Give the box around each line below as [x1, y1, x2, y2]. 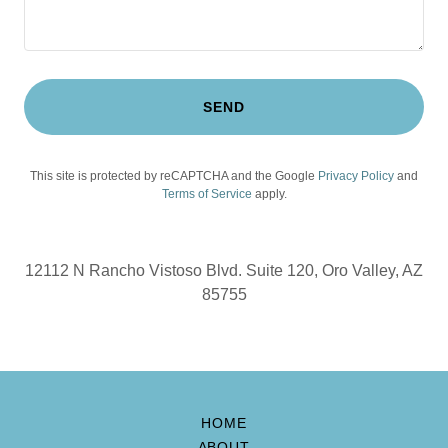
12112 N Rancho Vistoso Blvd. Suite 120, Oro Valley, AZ [25, 262, 423, 279]
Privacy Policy [318, 169, 394, 183]
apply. [251, 187, 287, 201]
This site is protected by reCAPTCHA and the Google [30, 169, 318, 183]
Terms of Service [161, 187, 252, 201]
